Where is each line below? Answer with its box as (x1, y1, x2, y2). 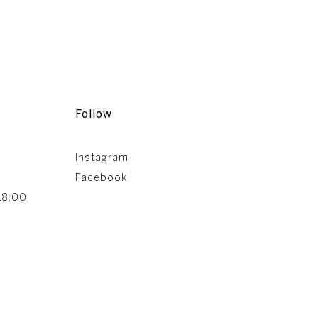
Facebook (75, 171, 127, 181)
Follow (75, 106, 112, 118)
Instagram (75, 151, 128, 161)
